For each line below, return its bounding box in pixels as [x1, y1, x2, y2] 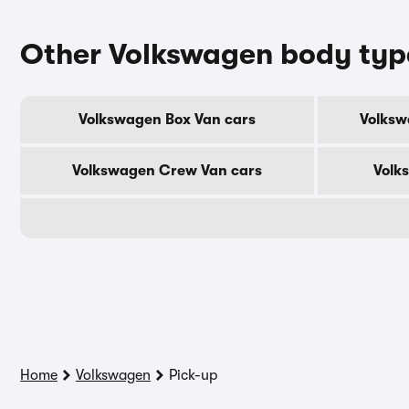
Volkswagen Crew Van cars [72, 163, 262, 179]
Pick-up [169, 367, 217, 383]
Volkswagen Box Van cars [79, 111, 256, 128]
